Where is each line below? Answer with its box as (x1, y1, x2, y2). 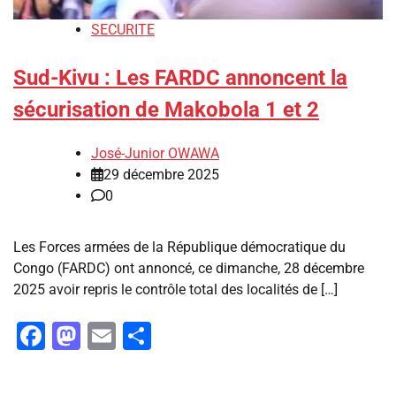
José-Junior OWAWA (91, 145, 219, 163)
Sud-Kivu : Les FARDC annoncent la (13, 65, 347, 91)
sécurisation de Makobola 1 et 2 (13, 97, 319, 123)
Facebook (45, 319, 167, 354)
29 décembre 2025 (103, 166, 219, 184)
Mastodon (80, 319, 208, 354)
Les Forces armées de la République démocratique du (13, 239, 346, 256)
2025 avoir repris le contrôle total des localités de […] (13, 281, 338, 299)
